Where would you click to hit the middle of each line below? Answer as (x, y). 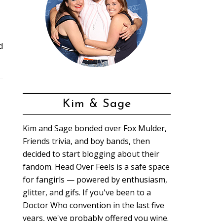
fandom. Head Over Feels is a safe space (96, 167)
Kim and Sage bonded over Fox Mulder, (95, 128)
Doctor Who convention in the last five (93, 205)
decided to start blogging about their (91, 154)
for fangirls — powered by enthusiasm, (95, 180)
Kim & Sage (97, 104)
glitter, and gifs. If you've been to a (87, 192)
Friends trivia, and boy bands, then (86, 141)
